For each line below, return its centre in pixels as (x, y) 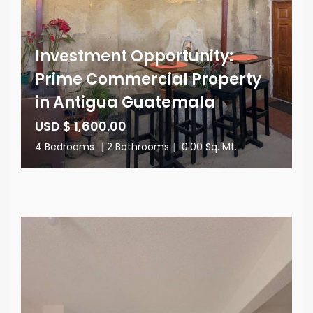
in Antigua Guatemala (125, 102)
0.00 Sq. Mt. (208, 147)
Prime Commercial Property (148, 79)
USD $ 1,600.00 (81, 126)
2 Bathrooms (138, 147)
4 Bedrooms (66, 147)
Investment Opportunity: (134, 56)
